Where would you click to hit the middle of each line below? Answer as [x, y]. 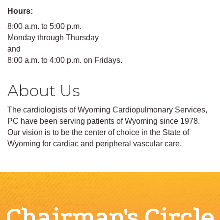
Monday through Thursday [53, 38]
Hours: [20, 11]
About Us [44, 91]
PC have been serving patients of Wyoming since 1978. [104, 121]
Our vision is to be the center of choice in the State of [98, 133]
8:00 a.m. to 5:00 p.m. [44, 27]
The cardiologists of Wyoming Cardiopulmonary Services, [107, 110]
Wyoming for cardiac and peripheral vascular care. [95, 144]
